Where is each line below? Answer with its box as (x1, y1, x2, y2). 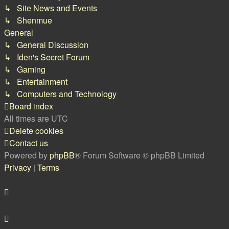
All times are (4, 112, 51, 124)
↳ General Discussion (4, 39, 88, 51)
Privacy (4, 162, 31, 173)
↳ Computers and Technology (4, 88, 117, 100)
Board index (9, 100, 53, 112)
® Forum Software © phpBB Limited (75, 149, 204, 161)
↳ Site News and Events (4, 2, 97, 14)
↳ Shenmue (4, 14, 52, 26)
